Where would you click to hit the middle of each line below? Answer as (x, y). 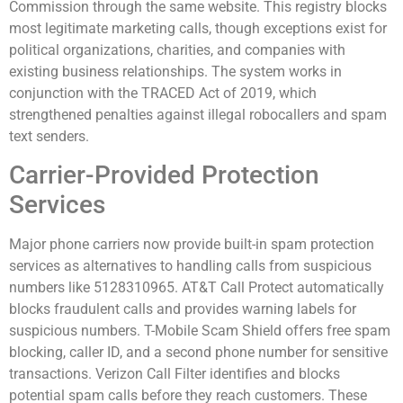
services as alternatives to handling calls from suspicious (190, 266)
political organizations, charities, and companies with (177, 49)
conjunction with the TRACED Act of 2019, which (163, 93)
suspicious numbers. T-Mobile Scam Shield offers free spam (200, 331)
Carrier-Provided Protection (164, 175)
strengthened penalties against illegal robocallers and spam (198, 114)
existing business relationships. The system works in (175, 71)
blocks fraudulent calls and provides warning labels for (183, 309)
